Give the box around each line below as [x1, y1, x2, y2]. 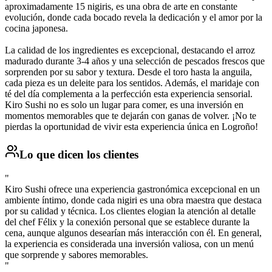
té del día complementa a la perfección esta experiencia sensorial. [5, 89, 253, 100]
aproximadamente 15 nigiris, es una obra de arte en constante [5, 1, 237, 12]
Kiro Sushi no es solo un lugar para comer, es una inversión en [5, 100, 243, 110]
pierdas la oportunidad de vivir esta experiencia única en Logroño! [5, 121, 258, 132]
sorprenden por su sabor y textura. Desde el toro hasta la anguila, [5, 67, 252, 78]
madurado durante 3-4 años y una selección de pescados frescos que [5, 56, 265, 67]
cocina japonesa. [5, 23, 68, 34]
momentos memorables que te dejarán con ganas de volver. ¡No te [5, 110, 256, 121]
